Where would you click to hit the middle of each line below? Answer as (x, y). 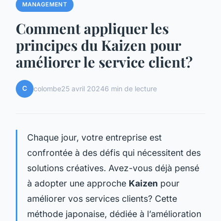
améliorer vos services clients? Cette (102, 198)
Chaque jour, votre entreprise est (94, 137)
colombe (47, 89)
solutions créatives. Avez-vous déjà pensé (113, 168)
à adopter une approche (78, 183)
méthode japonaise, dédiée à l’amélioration (114, 214)
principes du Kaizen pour (98, 45)
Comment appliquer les (92, 28)
